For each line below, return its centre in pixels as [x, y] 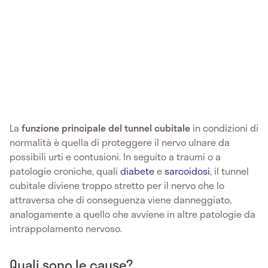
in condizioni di [226, 127]
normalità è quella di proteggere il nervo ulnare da [120, 142]
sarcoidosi [187, 170]
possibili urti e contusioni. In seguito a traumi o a [115, 156]
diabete [137, 170]
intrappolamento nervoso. [66, 228]
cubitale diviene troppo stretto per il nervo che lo [117, 185]
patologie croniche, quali [65, 170]
